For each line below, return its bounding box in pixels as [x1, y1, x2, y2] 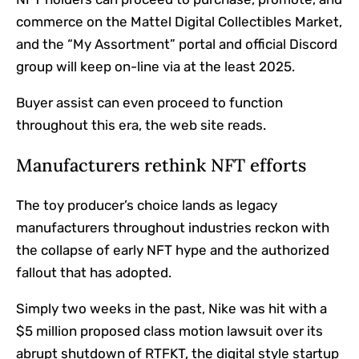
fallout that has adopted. [16, 264, 171, 281]
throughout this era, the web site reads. [16, 117, 266, 134]
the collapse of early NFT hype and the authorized [16, 242, 329, 259]
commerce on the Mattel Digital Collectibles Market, [16, 14, 342, 30]
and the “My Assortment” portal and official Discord [16, 36, 337, 53]
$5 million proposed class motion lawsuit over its [16, 323, 323, 340]
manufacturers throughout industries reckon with [16, 220, 329, 236]
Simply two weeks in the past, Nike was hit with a [16, 301, 327, 317]
